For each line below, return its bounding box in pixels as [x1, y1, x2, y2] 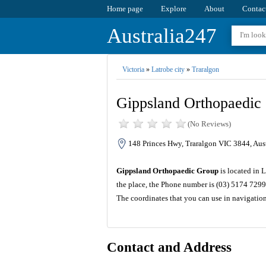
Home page [106, 4, 143, 13]
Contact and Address [106, 240, 232, 255]
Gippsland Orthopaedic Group [116, 166, 218, 176]
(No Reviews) [187, 119, 231, 129]
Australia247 [106, 24, 217, 47]
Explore [160, 4, 186, 13]
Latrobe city [151, 65, 185, 74]
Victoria [122, 65, 144, 74]
